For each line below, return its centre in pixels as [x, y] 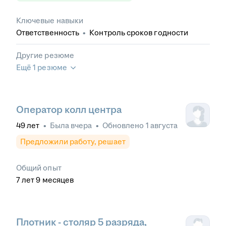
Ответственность [48, 33]
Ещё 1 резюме [42, 68]
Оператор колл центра [69, 110]
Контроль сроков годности [139, 33]
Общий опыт [39, 168]
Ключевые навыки [50, 21]
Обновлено [124, 126]
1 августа [162, 126]
